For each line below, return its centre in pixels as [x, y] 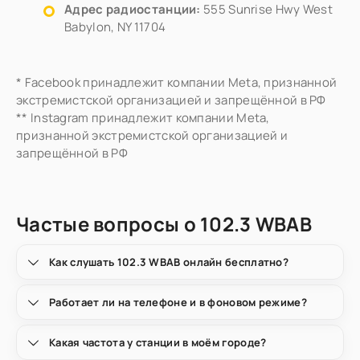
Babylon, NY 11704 [115, 27]
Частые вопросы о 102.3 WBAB [164, 224]
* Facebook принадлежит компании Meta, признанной [177, 82]
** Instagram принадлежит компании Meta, [143, 118]
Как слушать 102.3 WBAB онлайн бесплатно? [169, 262]
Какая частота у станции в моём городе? [158, 342]
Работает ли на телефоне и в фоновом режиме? [178, 302]
